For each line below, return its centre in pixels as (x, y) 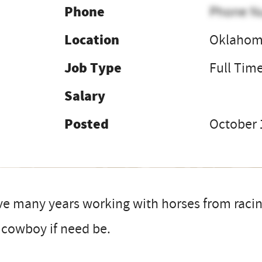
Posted (86, 124)
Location (92, 40)
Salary (85, 96)
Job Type (93, 68)
